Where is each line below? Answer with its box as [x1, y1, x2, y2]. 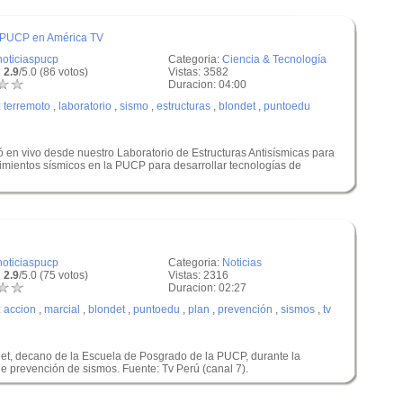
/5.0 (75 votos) [19, 269, 88, 282]
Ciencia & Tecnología [222, 53, 327, 66]
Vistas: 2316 [168, 269, 228, 282]
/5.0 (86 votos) [19, 66, 88, 78]
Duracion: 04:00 [168, 78, 246, 91]
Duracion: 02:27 [168, 282, 246, 294]
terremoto [4, 100, 50, 112]
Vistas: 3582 [168, 66, 228, 78]
